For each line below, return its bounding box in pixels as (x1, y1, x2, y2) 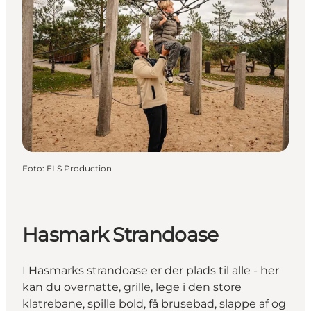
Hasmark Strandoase (22, 223, 219, 247)
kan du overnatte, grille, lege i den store (22, 280, 242, 294)
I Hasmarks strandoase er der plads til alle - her (22, 263, 279, 277)
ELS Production (47, 163, 112, 174)
